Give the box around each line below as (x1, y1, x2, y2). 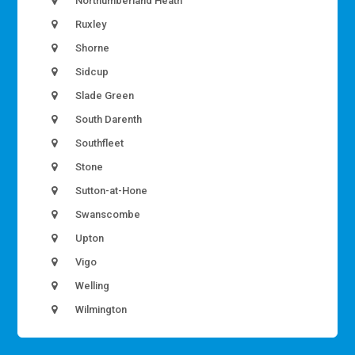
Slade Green (73, 90, 135, 102)
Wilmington (73, 303, 128, 316)
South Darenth (73, 113, 143, 126)
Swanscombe (73, 208, 141, 221)
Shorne (73, 42, 110, 55)
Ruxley (73, 18, 107, 31)
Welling (73, 280, 110, 292)
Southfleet (73, 137, 124, 150)
